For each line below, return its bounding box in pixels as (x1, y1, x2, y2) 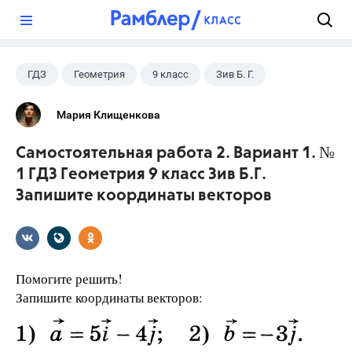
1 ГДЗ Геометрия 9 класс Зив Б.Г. (16, 167, 266, 183)
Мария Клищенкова (57, 108, 160, 121)
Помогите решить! (16, 269, 123, 288)
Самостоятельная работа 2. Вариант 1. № (16, 145, 335, 162)
